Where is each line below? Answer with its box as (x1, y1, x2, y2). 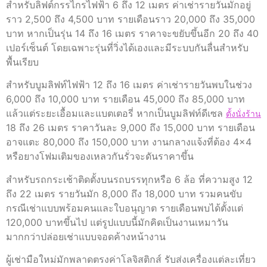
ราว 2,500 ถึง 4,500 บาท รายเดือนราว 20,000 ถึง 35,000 (6, 13, 255, 26)
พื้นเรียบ (6, 56, 39, 69)
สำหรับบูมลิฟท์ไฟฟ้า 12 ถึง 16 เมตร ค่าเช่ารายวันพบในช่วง (6, 79, 252, 91)
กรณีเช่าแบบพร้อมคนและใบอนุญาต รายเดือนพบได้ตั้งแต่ (6, 201, 243, 214)
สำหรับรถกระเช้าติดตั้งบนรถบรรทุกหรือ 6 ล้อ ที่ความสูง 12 (6, 173, 253, 185)
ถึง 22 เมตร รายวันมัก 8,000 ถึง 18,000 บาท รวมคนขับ (6, 187, 242, 200)
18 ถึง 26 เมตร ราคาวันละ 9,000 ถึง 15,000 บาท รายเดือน (6, 122, 255, 134)
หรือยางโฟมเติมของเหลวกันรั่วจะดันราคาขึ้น (6, 150, 194, 163)
